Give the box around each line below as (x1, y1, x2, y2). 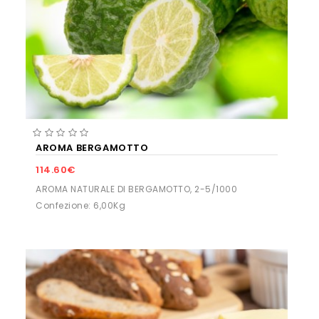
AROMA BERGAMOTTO (36, 140, 149, 155)
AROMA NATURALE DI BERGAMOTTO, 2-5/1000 (36, 182, 237, 195)
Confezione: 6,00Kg (36, 199, 125, 211)
